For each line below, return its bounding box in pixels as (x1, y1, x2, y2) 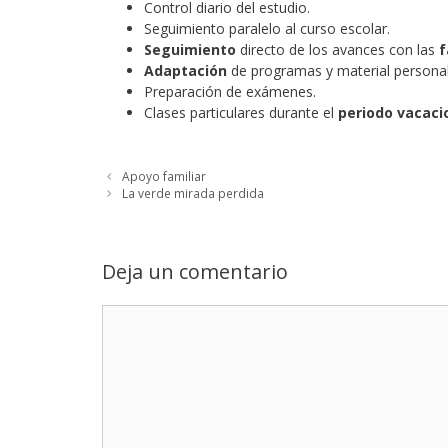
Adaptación (144, 61, 227, 80)
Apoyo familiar (122, 167, 207, 184)
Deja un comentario (102, 257, 288, 285)
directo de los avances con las (236, 40, 439, 59)
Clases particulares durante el (144, 103, 338, 122)
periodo (338, 103, 393, 122)
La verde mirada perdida (122, 184, 265, 201)
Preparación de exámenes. (144, 82, 316, 101)
